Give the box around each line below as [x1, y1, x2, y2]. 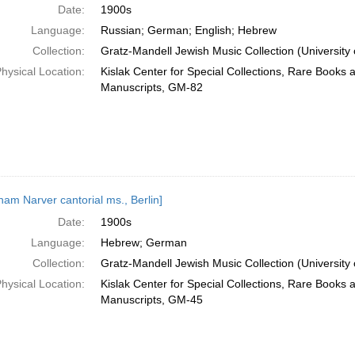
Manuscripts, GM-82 [100, 81, 203, 94]
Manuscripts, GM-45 [100, 293, 203, 306]
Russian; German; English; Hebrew [100, 24, 277, 36]
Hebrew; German [100, 236, 187, 249]
